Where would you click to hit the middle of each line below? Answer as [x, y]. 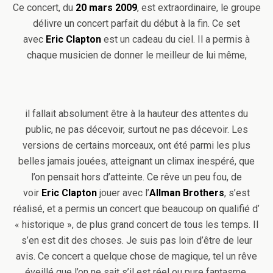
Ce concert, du [44, 8]
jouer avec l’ [123, 193]
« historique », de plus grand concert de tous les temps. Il [136, 225]
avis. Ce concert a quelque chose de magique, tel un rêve [136, 256]
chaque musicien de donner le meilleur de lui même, [136, 55]
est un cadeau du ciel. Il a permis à [175, 39]
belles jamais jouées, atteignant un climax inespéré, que [136, 161]
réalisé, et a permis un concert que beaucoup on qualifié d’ [136, 209]
